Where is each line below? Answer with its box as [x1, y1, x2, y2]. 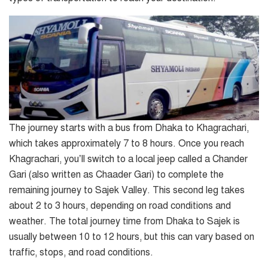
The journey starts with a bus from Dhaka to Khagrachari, [9, 122, 249, 135]
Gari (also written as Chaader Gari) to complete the [9, 169, 224, 181]
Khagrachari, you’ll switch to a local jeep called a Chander [9, 153, 248, 166]
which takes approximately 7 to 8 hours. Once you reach [9, 138, 244, 150]
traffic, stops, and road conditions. [9, 246, 153, 259]
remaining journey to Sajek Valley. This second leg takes [9, 184, 245, 197]
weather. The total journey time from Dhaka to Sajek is [9, 215, 240, 228]
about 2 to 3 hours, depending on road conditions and [9, 200, 231, 212]
